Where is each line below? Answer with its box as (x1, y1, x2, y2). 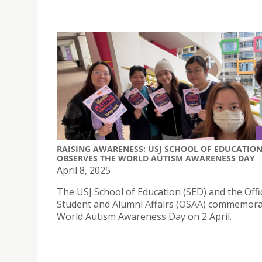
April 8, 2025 (57, 163, 111, 177)
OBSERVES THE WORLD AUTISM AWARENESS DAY (57, 152, 255, 164)
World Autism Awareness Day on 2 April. (57, 209, 232, 223)
